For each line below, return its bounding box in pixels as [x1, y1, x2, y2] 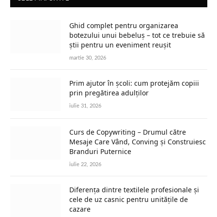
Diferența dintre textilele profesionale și [69, 185, 199, 194]
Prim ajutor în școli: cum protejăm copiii [69, 78, 199, 88]
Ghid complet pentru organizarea [69, 20, 178, 30]
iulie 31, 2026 [69, 103, 101, 108]
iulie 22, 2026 [69, 161, 101, 167]
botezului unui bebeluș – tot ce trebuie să [69, 30, 205, 40]
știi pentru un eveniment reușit [69, 40, 171, 49]
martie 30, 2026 [69, 55, 106, 61]
